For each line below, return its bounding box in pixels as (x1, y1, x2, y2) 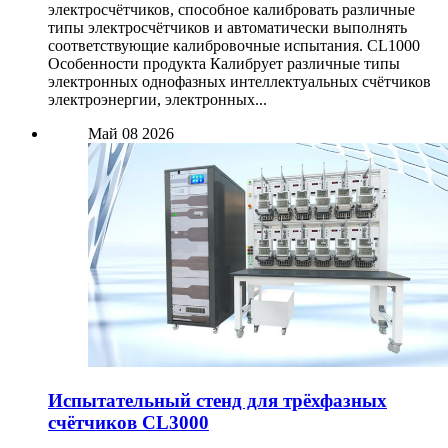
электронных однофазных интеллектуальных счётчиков (48, 72, 431, 90)
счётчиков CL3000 (48, 411, 209, 433)
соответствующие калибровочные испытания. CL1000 (48, 36, 420, 54)
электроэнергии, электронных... (48, 90, 267, 108)
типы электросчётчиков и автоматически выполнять (48, 18, 407, 36)
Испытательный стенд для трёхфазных (48, 389, 387, 411)
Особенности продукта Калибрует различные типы (48, 54, 400, 72)
